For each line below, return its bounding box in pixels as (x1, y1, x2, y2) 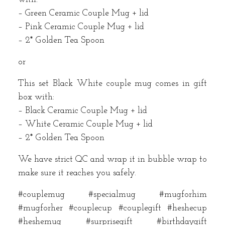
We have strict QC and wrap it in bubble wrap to (18, 154, 207, 164)
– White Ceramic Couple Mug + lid (18, 119, 153, 129)
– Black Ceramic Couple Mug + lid (18, 105, 147, 116)
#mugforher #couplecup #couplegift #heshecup (18, 203, 207, 213)
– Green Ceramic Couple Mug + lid (18, 8, 149, 18)
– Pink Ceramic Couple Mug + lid (18, 22, 144, 32)
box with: (18, 92, 54, 102)
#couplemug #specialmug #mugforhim (18, 189, 207, 199)
